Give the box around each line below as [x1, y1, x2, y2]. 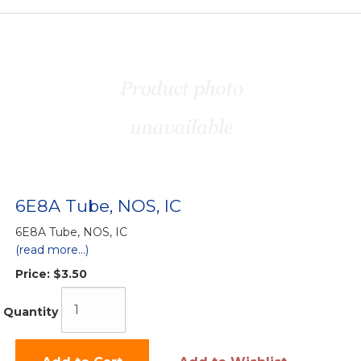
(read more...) [15, 243, 89, 257]
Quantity [3, 305, 58, 320]
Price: [15, 267, 50, 281]
